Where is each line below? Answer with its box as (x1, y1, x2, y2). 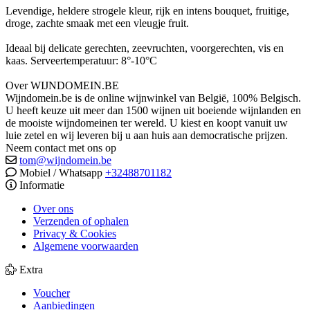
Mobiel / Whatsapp (17, 166, 105, 179)
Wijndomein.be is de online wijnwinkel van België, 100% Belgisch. (6, 91, 301, 104)
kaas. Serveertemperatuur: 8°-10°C (6, 54, 157, 66)
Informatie (17, 179, 64, 191)
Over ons (33, 202, 73, 215)
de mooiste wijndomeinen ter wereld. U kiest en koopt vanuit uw (6, 116, 288, 129)
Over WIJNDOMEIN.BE (6, 79, 119, 91)
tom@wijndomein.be (19, 154, 111, 166)
